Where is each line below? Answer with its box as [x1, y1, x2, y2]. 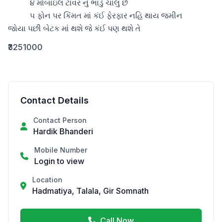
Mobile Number [34, 146, 87, 154]
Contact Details [20, 95, 89, 106]
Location [32, 175, 62, 184]
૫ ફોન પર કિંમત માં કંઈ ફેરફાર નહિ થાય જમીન [8, 10, 30, 20]
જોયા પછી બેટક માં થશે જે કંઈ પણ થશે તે [8, 23, 141, 33]
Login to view [34, 156, 84, 166]
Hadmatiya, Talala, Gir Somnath [32, 186, 149, 196]
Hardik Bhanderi [33, 126, 93, 136]
